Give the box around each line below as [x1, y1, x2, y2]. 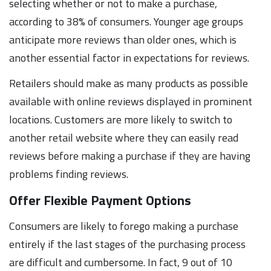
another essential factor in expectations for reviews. [9, 49, 249, 66]
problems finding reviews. [9, 165, 128, 182]
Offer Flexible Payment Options [9, 189, 191, 211]
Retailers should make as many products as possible [9, 74, 248, 91]
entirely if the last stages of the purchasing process [9, 235, 246, 252]
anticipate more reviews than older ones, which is [9, 31, 237, 48]
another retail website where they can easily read [9, 129, 238, 146]
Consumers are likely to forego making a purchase [9, 217, 238, 234]
